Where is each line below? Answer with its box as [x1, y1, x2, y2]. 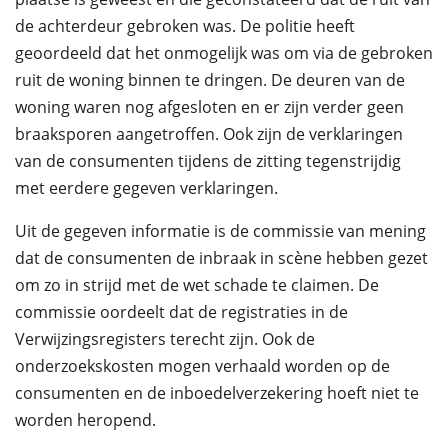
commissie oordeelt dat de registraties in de [15, 301, 348, 323]
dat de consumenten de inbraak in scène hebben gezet [15, 247, 428, 269]
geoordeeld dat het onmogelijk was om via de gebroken [15, 42, 433, 64]
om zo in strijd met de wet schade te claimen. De [15, 274, 379, 296]
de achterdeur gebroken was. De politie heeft [15, 15, 355, 37]
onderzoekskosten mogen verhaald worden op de [15, 355, 390, 377]
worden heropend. [15, 409, 156, 431]
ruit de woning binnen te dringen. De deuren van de [15, 69, 405, 91]
